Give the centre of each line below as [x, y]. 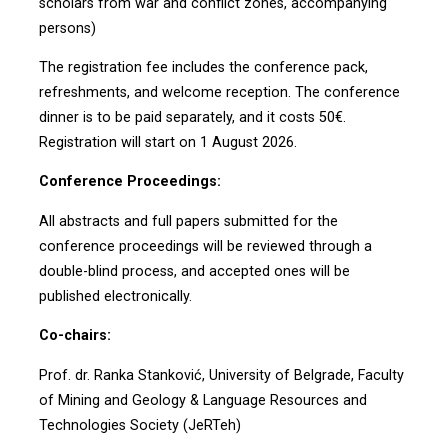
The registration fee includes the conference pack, [203, 67]
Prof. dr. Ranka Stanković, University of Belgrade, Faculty [221, 375]
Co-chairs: [74, 336]
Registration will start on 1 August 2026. [167, 142]
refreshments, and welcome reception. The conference [219, 92]
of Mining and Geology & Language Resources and [202, 400]
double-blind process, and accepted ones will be [194, 271]
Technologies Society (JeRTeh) [139, 425]
